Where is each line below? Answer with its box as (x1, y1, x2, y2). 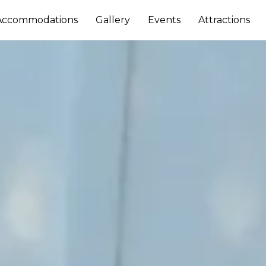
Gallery (96, 14, 131, 26)
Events (148, 14, 181, 26)
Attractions (198, 14, 251, 26)
